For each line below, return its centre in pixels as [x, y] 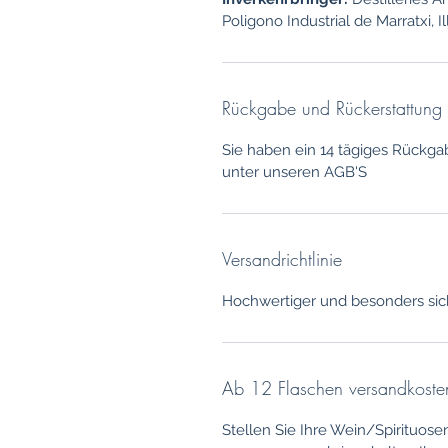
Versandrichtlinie [282, 259]
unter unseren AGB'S [294, 172]
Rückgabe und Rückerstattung [332, 108]
